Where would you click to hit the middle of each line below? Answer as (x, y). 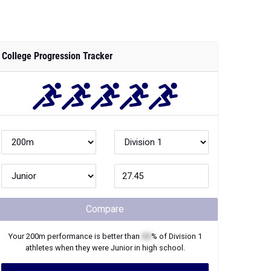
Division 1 (185, 236)
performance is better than (93, 236)
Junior (121, 248)
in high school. (158, 248)
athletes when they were (68, 248)
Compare (105, 209)
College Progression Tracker (57, 56)
